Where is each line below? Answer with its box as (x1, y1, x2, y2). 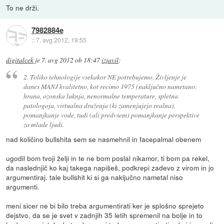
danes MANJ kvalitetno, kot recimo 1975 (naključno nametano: (23, 81, 197, 91)
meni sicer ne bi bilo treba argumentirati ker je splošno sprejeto (6, 200, 204, 210)
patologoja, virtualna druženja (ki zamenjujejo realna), (23, 100, 175, 110)
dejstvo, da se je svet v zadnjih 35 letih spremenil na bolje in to (6, 209, 203, 220)
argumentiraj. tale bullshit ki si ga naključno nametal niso (6, 171, 183, 182)
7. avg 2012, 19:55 (35, 35, 86, 44)
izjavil (101, 55, 119, 64)
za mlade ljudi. (23, 119, 64, 129)
